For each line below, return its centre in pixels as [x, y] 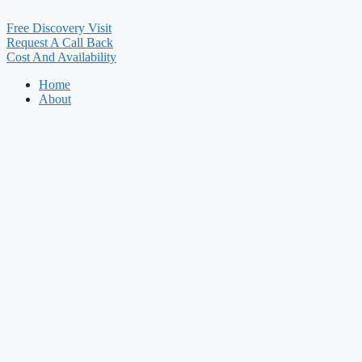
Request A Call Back [60, 42]
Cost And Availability [61, 57]
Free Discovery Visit [59, 28]
